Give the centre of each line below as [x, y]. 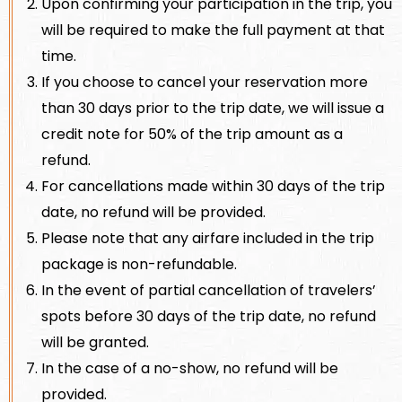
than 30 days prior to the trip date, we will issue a [213, 108]
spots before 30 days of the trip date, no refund [209, 316]
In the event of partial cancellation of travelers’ [209, 290]
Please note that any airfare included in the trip [208, 238]
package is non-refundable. [139, 264]
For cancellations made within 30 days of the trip [213, 186]
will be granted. [95, 342]
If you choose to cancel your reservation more [205, 82]
